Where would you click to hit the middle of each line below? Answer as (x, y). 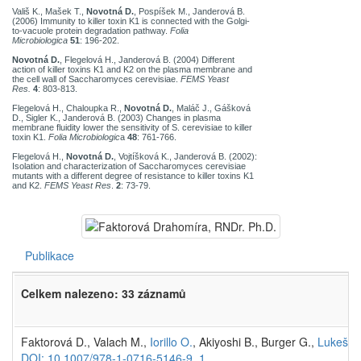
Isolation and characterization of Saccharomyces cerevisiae (129, 166)
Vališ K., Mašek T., (48, 11)
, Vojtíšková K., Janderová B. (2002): (185, 156)
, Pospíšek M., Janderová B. (189, 11)
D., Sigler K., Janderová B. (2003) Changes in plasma (116, 117)
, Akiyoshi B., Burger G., (255, 341)
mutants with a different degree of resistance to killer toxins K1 (133, 175)
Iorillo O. (171, 341)
